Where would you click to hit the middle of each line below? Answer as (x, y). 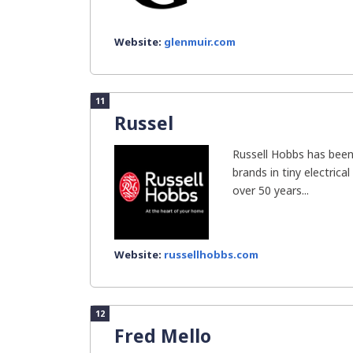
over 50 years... (271, 190)
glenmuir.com (200, 42)
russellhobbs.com (211, 255)
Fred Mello (163, 336)
